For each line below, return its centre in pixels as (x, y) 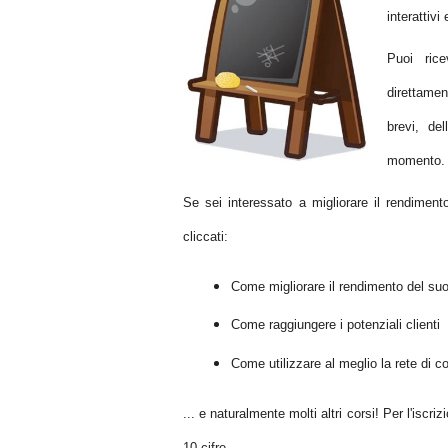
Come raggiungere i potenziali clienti (335, 325)
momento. (416, 160)
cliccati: (205, 236)
